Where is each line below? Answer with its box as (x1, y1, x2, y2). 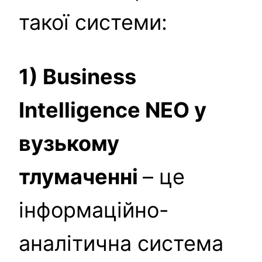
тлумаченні (19, 163, 143, 189)
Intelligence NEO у (19, 96, 206, 123)
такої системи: (19, 9, 167, 35)
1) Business (19, 63, 136, 89)
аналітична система (19, 230, 223, 256)
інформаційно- (19, 196, 169, 223)
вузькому (19, 130, 119, 156)
